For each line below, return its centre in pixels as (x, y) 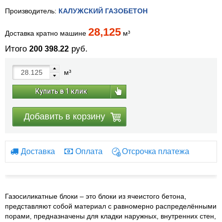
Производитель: (32, 11)
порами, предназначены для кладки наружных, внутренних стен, (111, 216)
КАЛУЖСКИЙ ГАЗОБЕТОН (103, 11)
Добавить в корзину (64, 117)
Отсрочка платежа (156, 152)
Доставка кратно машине (47, 33)
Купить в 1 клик (61, 91)
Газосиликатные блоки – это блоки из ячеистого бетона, (96, 196)
